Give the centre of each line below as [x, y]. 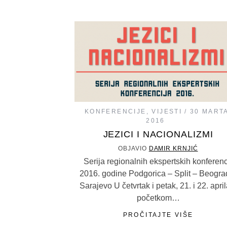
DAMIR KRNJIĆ [173, 148]
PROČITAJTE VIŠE [158, 215]
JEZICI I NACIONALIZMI [158, 134]
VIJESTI [167, 111]
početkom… [158, 198]
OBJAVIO [134, 148]
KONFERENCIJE [115, 111]
